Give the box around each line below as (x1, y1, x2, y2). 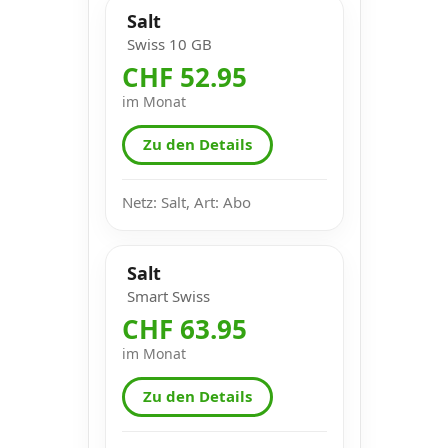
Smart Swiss (126, 285, 210, 306)
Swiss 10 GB (126, 33, 212, 54)
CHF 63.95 (121, 310, 247, 347)
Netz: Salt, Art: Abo (121, 191, 251, 212)
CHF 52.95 (121, 58, 247, 95)
